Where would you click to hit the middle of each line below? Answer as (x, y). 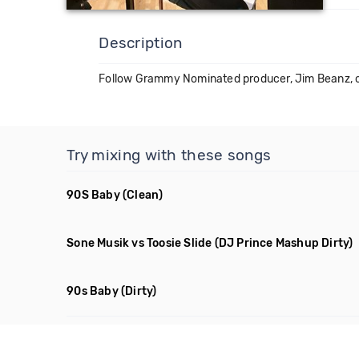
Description (141, 43)
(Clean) (143, 195)
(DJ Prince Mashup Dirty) (284, 243)
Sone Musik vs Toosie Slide (139, 243)
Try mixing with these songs (169, 155)
